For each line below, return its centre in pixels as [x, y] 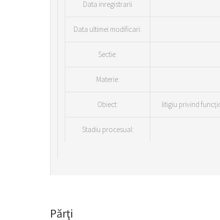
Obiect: [108, 104]
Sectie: [108, 54]
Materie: [108, 79]
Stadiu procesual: [108, 129]
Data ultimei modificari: [108, 29]
